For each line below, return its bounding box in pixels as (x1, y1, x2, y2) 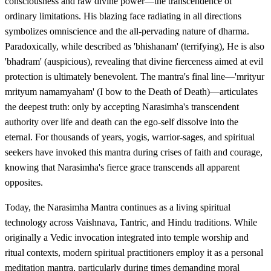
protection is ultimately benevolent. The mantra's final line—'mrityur (5, 71, 264, 82)
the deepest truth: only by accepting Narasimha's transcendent (5, 101, 239, 112)
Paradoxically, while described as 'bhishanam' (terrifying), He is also (5, 41, 264, 51)
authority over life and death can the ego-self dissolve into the (5, 116, 238, 127)
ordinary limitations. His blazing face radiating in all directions (5, 10, 241, 21)
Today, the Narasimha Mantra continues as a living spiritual (5, 201, 230, 212)
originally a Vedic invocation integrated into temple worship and (5, 232, 249, 243)
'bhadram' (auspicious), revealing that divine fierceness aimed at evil (5, 56, 263, 67)
